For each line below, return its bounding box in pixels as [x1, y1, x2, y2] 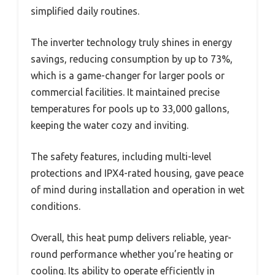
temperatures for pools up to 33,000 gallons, [31, 103, 230, 115]
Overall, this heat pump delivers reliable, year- [31, 232, 231, 244]
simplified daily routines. [31, 6, 139, 17]
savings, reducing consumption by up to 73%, [31, 53, 233, 65]
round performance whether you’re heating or [31, 249, 233, 260]
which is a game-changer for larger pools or [31, 70, 225, 82]
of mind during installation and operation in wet [31, 184, 244, 196]
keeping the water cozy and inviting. [31, 120, 188, 131]
